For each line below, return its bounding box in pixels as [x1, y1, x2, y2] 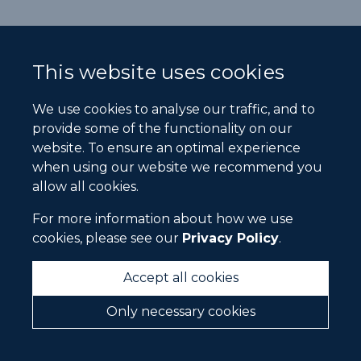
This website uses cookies [32, 60, 284, 84]
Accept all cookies [122, 270, 239, 285]
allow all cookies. [32, 179, 139, 194]
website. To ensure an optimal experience [32, 140, 301, 156]
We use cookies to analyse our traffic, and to [32, 102, 315, 117]
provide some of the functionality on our [32, 121, 293, 136]
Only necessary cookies [106, 304, 255, 319]
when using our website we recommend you [32, 160, 322, 175]
